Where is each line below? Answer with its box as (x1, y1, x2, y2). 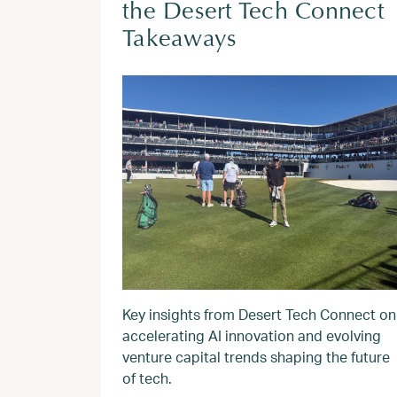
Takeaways (122, 28, 237, 52)
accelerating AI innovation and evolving (122, 326, 381, 345)
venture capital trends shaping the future (122, 347, 390, 366)
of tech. (122, 369, 172, 387)
